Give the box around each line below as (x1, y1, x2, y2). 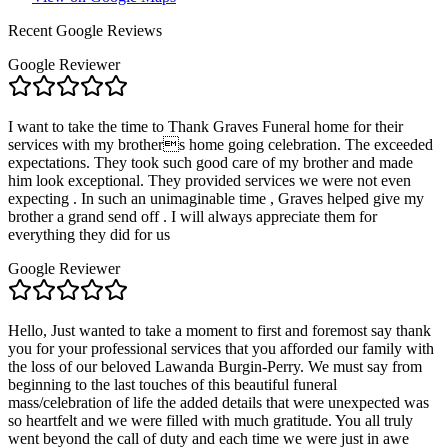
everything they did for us (8, 225, 170, 243)
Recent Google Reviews (8, 21, 162, 39)
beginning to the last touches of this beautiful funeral (8, 375, 337, 393)
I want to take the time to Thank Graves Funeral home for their (8, 117, 403, 135)
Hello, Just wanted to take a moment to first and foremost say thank (8, 321, 431, 339)
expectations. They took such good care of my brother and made (8, 153, 413, 171)
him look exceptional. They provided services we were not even (8, 171, 411, 189)
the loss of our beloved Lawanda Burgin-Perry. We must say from (8, 357, 422, 375)
